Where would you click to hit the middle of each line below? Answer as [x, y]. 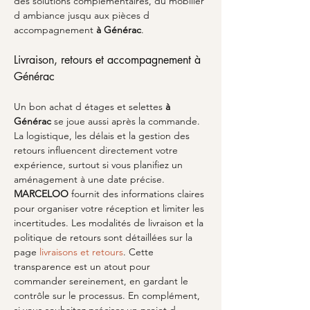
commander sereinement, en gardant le [102, 281]
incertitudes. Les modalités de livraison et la [110, 223]
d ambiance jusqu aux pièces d [83, 15]
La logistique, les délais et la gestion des [103, 136]
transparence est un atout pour [83, 266]
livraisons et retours [81, 252]
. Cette [140, 252]
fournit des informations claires [138, 194]
